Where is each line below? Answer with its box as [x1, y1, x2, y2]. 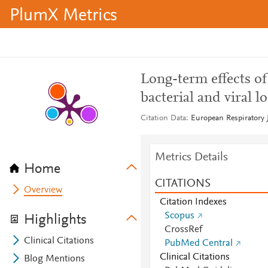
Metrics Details [154, 151, 228, 163]
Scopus [164, 211, 194, 221]
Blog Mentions [24, 254, 86, 264]
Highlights [24, 213, 87, 227]
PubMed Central [164, 239, 233, 248]
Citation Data [140, 114, 186, 123]
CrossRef [164, 225, 202, 234]
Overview [24, 185, 63, 195]
